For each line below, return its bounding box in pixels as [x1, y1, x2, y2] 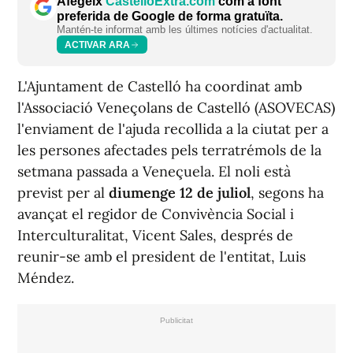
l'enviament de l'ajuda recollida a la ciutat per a [17, 120, 329, 139]
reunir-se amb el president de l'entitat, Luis [17, 247, 306, 266]
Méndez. [17, 269, 74, 288]
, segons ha [251, 184, 324, 203]
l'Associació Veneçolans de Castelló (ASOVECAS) [17, 98, 335, 117]
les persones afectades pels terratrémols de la [17, 141, 321, 160]
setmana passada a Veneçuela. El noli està [17, 162, 291, 181]
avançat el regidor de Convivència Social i [17, 205, 294, 224]
